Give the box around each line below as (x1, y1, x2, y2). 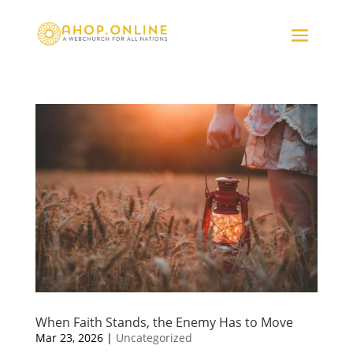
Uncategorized (115, 329, 192, 345)
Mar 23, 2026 (35, 329, 103, 345)
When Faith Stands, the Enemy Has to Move (35, 313, 293, 331)
